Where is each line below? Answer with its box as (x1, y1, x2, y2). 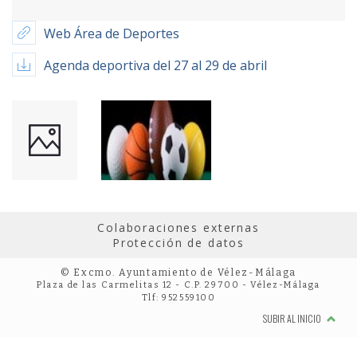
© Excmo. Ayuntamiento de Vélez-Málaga (60, 267, 297, 278)
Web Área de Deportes (44, 25, 179, 42)
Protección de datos (112, 235, 245, 250)
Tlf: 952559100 (141, 292, 216, 303)
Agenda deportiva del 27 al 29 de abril (44, 57, 267, 74)
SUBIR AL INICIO (263, 312, 323, 325)
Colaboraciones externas (97, 220, 260, 235)
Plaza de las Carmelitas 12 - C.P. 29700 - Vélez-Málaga (37, 280, 320, 290)
